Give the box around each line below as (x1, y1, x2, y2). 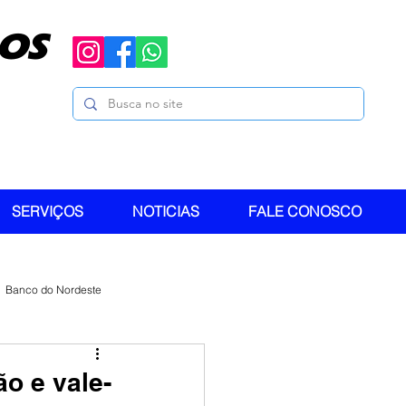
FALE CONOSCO (248, 202, 362, 220)
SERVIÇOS (12, 202, 83, 220)
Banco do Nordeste (5, 282, 101, 296)
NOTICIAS (132, 202, 199, 220)
